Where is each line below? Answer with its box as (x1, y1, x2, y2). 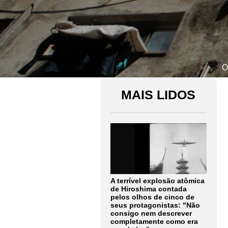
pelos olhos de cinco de (110, 193, 194, 201)
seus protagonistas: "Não (110, 201, 200, 209)
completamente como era (110, 217, 198, 225)
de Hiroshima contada (110, 185, 187, 193)
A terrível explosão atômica (110, 177, 205, 185)
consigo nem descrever (110, 209, 192, 217)
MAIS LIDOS (121, 88, 196, 102)
